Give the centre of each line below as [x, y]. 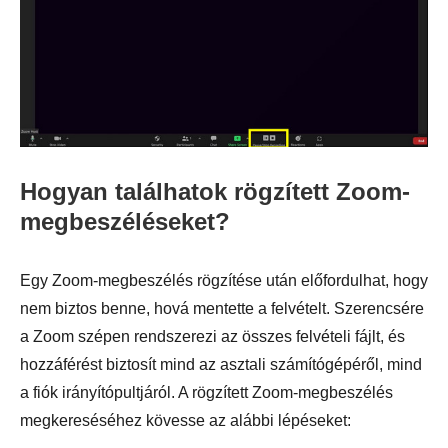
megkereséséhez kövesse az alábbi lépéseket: [185, 421]
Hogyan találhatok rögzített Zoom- [215, 192]
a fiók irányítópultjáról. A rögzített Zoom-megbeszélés [206, 393]
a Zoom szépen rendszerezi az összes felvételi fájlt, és [212, 337]
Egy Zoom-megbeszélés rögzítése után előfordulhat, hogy [224, 281]
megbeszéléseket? [125, 222]
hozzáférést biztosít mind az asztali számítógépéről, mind [221, 365]
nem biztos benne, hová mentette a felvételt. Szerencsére [222, 309]
